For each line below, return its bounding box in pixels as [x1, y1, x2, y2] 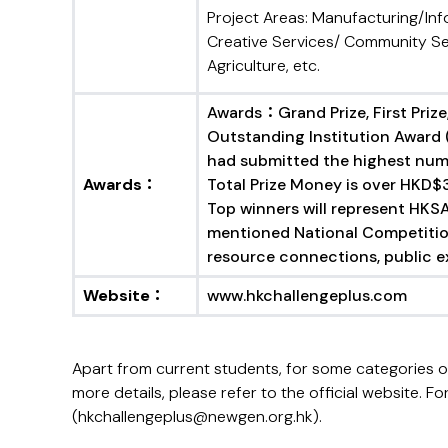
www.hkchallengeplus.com [207, 285, 407, 307]
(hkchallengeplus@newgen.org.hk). [72, 406, 322, 428]
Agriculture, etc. [207, 55, 320, 77]
